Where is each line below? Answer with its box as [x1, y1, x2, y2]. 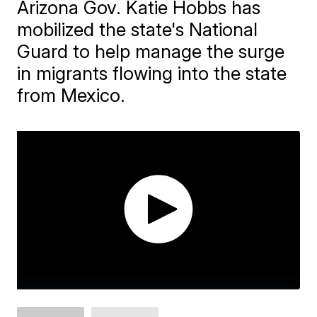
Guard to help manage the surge [17, 40, 285, 62]
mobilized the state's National [17, 18, 258, 40]
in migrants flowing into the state [17, 62, 287, 84]
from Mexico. [17, 84, 126, 106]
